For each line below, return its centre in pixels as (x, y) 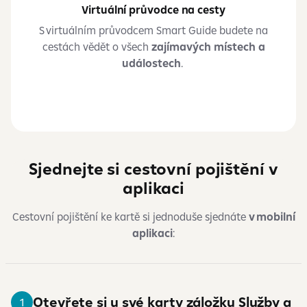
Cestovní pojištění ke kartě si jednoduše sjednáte (130, 217)
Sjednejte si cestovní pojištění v (153, 169)
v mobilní (272, 217)
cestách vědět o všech (97, 47)
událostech (151, 63)
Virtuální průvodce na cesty (153, 10)
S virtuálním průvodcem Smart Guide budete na (153, 30)
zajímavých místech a (208, 47)
